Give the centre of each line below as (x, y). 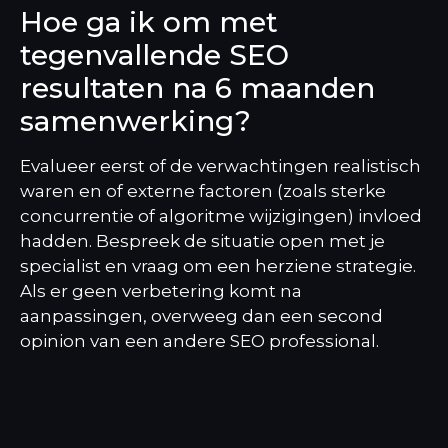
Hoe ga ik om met (149, 22)
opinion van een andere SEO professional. (199, 341)
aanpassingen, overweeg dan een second (201, 316)
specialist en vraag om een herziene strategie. (218, 266)
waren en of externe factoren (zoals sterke (203, 191)
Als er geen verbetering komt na (161, 291)
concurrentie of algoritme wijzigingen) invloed (221, 216)
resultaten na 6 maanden (197, 88)
